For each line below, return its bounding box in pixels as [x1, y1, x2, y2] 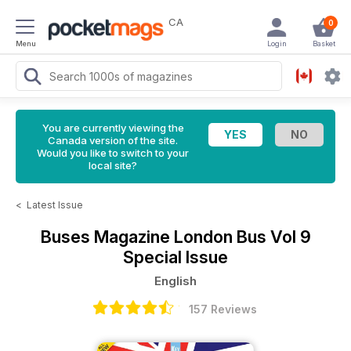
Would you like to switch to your [37, 147, 189, 159]
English [154, 273, 197, 288]
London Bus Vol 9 [173, 226, 311, 247]
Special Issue [123, 247, 228, 267]
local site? [89, 159, 137, 172]
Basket [312, 39, 335, 48]
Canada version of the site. [48, 134, 178, 147]
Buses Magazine [40, 226, 174, 247]
